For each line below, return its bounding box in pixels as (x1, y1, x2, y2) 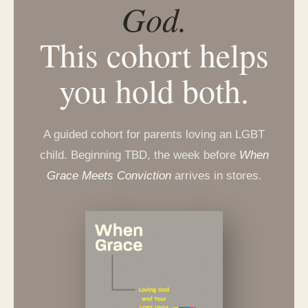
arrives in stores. (170, 169, 262, 182)
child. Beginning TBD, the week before (39, 148, 239, 162)
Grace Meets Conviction (46, 169, 171, 182)
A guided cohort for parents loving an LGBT (43, 128, 265, 141)
